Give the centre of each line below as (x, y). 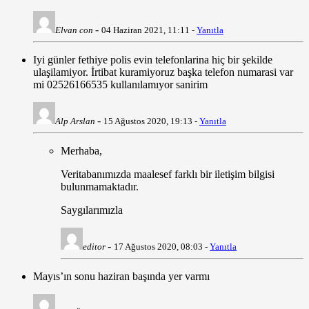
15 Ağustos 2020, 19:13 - (151, 121)
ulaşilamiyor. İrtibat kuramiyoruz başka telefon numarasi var (163, 72)
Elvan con (74, 30)
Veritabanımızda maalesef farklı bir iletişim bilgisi (168, 175)
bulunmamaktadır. (100, 187)
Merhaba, (81, 151)
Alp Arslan (75, 121)
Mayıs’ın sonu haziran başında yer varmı (121, 277)
